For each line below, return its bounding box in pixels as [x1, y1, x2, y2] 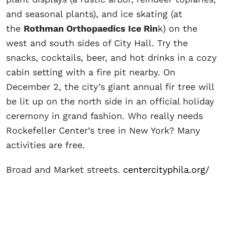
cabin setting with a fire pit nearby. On [6, 67, 175, 78]
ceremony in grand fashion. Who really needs [6, 110, 203, 122]
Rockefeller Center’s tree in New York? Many [6, 125, 200, 136]
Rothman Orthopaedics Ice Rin [24, 23, 158, 34]
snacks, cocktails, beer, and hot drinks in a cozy [6, 52, 216, 63]
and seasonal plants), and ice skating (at [6, 9, 182, 20]
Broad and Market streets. [6, 164, 123, 175]
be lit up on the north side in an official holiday [6, 96, 214, 107]
